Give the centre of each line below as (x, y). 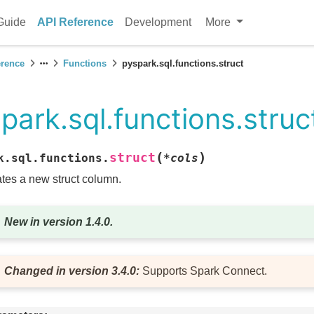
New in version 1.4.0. (59, 222)
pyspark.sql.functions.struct (183, 63)
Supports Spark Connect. (205, 271)
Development (158, 22)
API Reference (76, 22)
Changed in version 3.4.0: (74, 271)
